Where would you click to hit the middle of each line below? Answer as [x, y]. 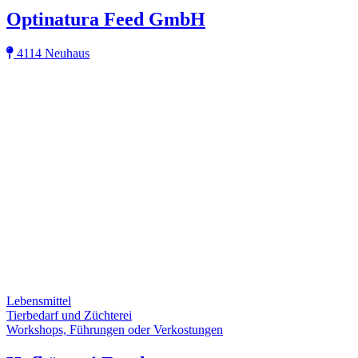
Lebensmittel [39, 300]
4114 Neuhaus [52, 53]
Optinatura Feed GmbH [106, 19]
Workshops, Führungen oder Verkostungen [115, 329]
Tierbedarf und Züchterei [69, 315]
